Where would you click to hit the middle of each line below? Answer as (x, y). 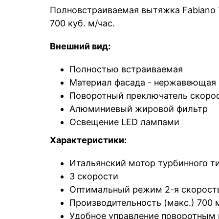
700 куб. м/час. (82, 23)
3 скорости (94, 176)
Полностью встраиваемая (126, 69)
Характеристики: (88, 140)
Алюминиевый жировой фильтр (139, 109)
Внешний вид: (80, 46)
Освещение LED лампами (124, 122)
